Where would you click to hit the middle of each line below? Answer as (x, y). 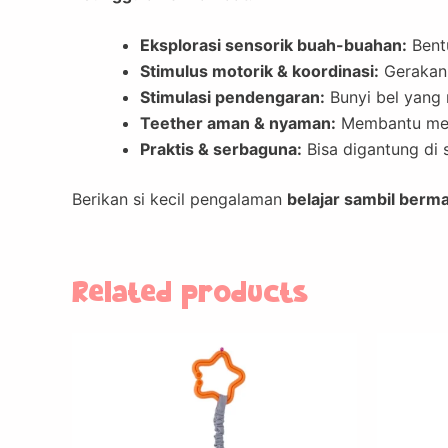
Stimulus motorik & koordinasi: (259, 71)
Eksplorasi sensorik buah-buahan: (273, 45)
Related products (189, 294)
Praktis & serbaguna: (221, 149)
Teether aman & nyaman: (238, 123)
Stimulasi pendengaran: (232, 97)
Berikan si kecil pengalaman (179, 199)
